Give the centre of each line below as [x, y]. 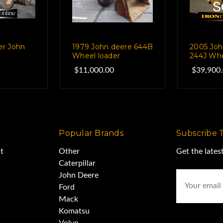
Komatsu [74, 211]
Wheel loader [96, 56]
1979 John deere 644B [112, 47]
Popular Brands [91, 133]
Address [192, 187]
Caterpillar [77, 163]
